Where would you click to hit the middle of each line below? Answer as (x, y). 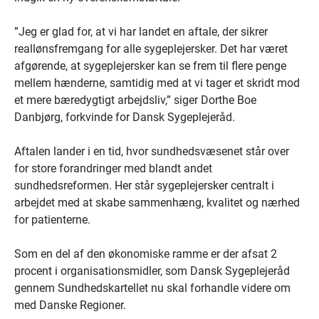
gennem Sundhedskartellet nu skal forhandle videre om (152, 288)
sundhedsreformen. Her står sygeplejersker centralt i (144, 185)
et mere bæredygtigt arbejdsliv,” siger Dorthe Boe (135, 100)
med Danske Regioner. (70, 305)
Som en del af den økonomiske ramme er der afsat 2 (146, 253)
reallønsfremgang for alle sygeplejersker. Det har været (151, 48)
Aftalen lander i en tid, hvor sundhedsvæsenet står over (152, 151)
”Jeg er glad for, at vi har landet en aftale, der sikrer (141, 31)
